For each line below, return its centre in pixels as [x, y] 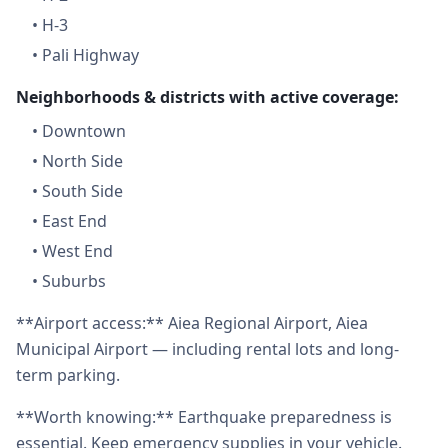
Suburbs [74, 281]
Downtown [84, 131]
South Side [82, 191]
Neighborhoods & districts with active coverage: [207, 97]
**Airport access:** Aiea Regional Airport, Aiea [192, 323]
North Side [82, 161]
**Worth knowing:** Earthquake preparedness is [204, 417]
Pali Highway [90, 55]
